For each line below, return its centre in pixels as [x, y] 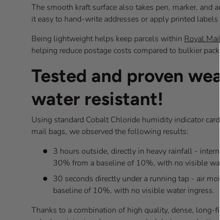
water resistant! [97, 99]
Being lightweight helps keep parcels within [108, 39]
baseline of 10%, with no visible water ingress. [134, 191]
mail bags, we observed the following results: [110, 132]
